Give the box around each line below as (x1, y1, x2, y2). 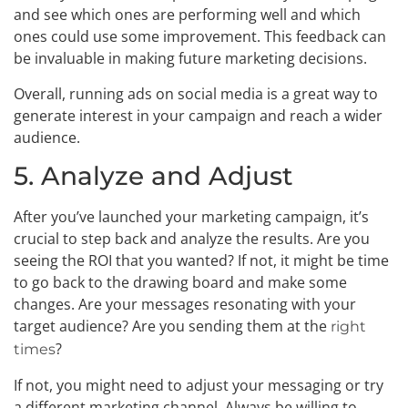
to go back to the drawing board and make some (14, 272, 347, 293)
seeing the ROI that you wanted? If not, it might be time (14, 250, 389, 271)
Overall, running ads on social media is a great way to (14, 83, 378, 104)
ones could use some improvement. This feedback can (14, 26, 386, 47)
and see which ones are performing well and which (14, 5, 361, 25)
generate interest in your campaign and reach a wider (14, 105, 382, 126)
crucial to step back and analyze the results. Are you (14, 229, 370, 250)
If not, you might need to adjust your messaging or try (14, 374, 383, 395)
